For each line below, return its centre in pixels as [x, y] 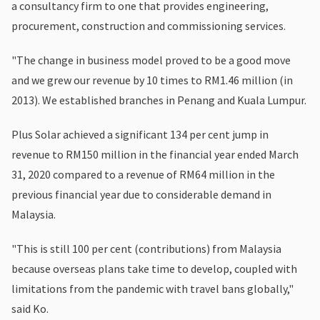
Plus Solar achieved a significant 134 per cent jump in [140, 134]
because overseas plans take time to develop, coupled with [154, 268]
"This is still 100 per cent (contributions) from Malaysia [146, 248]
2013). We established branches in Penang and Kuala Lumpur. [159, 100]
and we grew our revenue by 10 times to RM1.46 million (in [152, 80]
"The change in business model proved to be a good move [151, 60]
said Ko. [30, 308]
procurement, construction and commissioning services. [149, 25]
